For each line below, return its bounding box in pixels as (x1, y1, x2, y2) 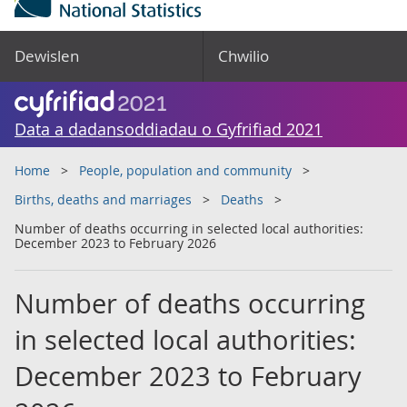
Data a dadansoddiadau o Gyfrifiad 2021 (15, 118, 323, 140)
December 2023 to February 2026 (15, 234, 216, 252)
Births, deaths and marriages (15, 191, 192, 208)
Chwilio (218, 45, 269, 66)
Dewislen (15, 45, 79, 66)
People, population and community (79, 162, 292, 179)
